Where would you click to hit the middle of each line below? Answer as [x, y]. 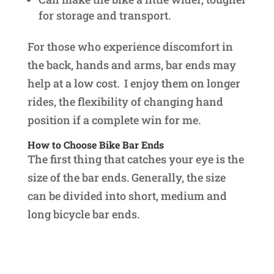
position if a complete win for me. [114, 120]
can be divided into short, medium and [127, 196]
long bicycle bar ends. [83, 214]
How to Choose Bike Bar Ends [95, 145]
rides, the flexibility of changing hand [125, 102]
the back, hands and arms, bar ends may [131, 65]
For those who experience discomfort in [130, 47]
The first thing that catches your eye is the [135, 159]
